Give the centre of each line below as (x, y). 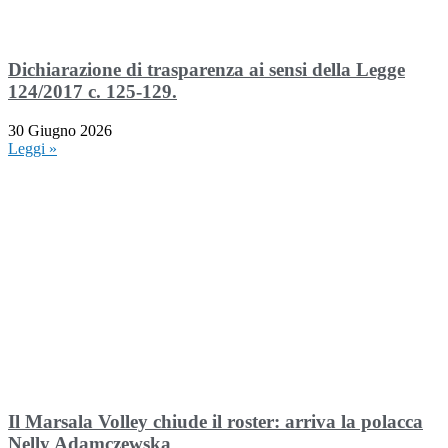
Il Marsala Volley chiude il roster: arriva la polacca (215, 421)
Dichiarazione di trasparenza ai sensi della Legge (206, 70)
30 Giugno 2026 (60, 130)
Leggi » (32, 148)
